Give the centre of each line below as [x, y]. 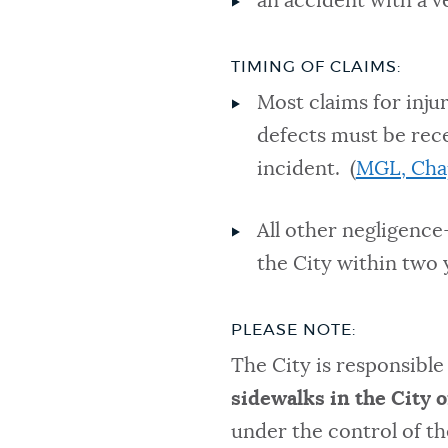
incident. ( [306, 169]
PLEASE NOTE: [294, 330]
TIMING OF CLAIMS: [316, 67]
